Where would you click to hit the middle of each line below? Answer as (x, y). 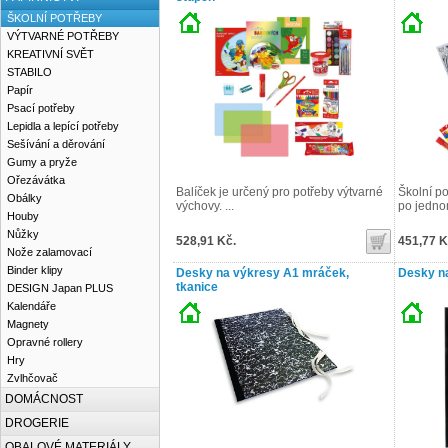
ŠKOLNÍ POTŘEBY (54, 18)
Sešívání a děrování (56, 144)
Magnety (28, 324)
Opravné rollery (45, 342)
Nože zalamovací (49, 252)
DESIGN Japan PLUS (60, 288)
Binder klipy (35, 270)
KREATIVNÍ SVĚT (50, 54)
